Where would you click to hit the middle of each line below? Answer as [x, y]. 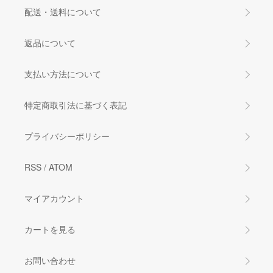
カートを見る [50, 229]
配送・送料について [63, 12]
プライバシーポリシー [67, 136]
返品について [50, 43]
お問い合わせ [50, 261]
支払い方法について [63, 74]
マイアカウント [54, 198]
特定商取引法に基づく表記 [76, 105]
